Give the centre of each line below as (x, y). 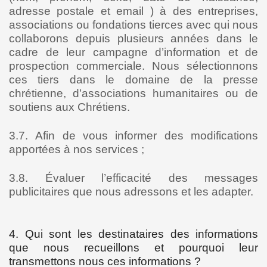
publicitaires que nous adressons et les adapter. (131, 192)
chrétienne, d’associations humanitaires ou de (133, 93)
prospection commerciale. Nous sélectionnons (133, 66)
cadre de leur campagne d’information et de (133, 52)
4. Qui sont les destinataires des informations (133, 234)
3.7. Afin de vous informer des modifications (133, 136)
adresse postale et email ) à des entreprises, (133, 11)
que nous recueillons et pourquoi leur (133, 248)
